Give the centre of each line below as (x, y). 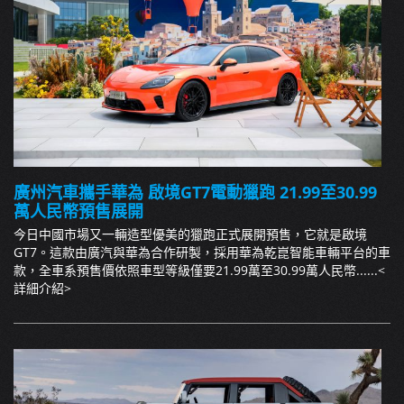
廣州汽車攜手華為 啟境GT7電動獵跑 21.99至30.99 (195, 193)
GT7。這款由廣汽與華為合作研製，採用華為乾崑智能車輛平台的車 (202, 252)
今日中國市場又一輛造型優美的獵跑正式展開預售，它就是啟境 (190, 234)
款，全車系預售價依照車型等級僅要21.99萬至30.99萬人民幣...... (196, 271)
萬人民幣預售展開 (78, 211)
